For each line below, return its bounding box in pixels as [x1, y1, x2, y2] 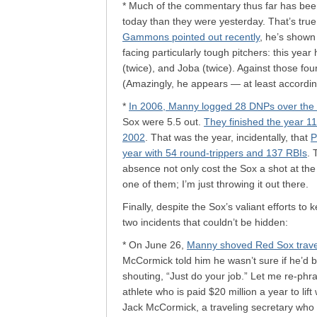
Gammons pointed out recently [122, 31, 260, 42]
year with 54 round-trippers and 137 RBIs [122, 147, 307, 158]
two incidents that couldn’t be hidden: [122, 217, 288, 228]
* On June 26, [122, 239, 187, 250]
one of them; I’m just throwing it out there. [122, 178, 309, 190]
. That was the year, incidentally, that [145, 132, 311, 143]
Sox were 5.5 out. [122, 116, 204, 127]
